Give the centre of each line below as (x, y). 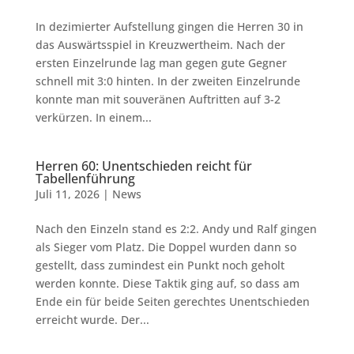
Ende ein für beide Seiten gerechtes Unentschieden (172, 301)
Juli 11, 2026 (67, 194)
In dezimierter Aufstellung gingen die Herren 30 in (169, 26)
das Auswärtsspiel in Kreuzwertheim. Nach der (160, 45)
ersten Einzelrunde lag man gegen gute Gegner (161, 63)
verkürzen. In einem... (93, 117)
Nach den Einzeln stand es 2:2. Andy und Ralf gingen (176, 229)
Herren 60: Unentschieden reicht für (143, 166)
